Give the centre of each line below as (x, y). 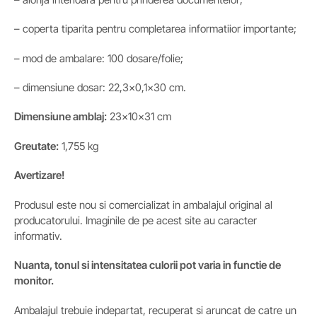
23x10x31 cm (139, 117)
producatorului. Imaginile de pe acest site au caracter (136, 220)
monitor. (34, 281)
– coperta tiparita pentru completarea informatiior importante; (155, 29)
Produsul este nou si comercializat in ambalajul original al (143, 204)
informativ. (38, 236)
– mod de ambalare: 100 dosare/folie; (99, 58)
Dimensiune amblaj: (60, 117)
